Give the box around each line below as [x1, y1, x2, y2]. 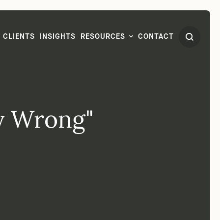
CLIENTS [3, 47, 35, 55]
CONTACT [138, 47, 174, 55]
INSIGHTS [40, 47, 76, 55]
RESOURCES [81, 47, 125, 55]
